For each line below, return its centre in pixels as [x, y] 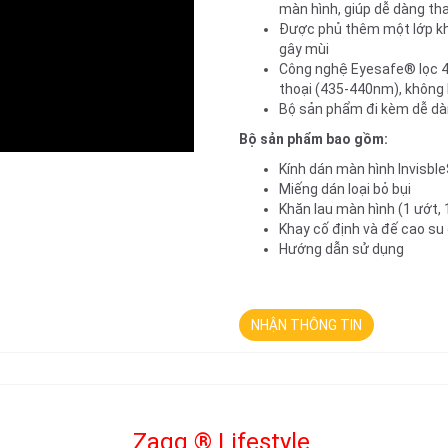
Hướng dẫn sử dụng [341, 249]
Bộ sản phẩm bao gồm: [313, 139]
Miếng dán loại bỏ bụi [345, 189]
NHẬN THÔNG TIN [306, 325]
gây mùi [304, 49]
